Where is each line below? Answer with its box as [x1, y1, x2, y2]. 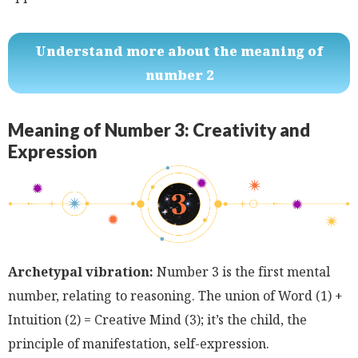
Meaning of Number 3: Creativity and [8, 119, 310, 141]
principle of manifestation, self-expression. [8, 334, 269, 352]
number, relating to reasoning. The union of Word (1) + [8, 286, 343, 304]
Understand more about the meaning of [35, 42, 323, 60]
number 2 [145, 66, 213, 84]
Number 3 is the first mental [153, 262, 330, 280]
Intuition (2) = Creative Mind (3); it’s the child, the [8, 310, 307, 328]
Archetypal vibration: [8, 262, 153, 280]
